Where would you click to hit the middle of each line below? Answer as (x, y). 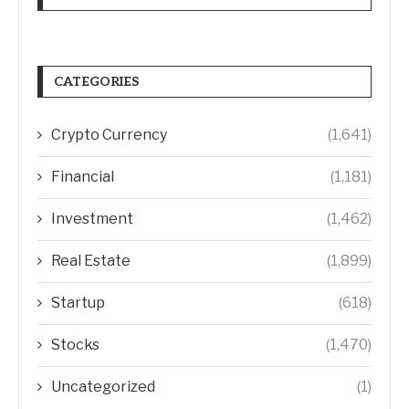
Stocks (75, 345)
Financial (83, 177)
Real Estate (91, 261)
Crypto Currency (109, 135)
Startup (78, 303)
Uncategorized (103, 387)
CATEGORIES (96, 82)
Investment (92, 219)
